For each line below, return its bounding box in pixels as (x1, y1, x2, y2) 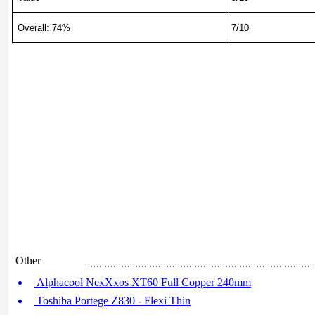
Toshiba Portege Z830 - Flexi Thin (34, 295, 191, 307)
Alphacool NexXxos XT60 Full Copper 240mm (34, 276, 251, 288)
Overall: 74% (18, 22, 71, 33)
